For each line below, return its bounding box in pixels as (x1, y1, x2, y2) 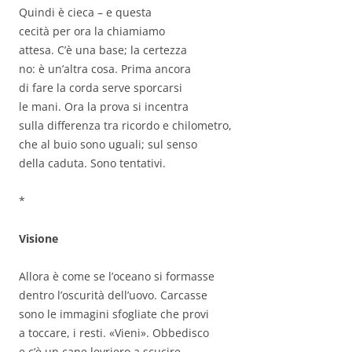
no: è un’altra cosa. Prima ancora (19, 61, 191, 77)
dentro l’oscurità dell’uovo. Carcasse (19, 288, 207, 303)
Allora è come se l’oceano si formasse (19, 269, 214, 284)
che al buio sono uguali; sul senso (19, 137, 197, 152)
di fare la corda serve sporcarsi (19, 80, 182, 96)
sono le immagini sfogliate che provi (19, 306, 209, 322)
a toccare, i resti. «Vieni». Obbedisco (19, 325, 209, 341)
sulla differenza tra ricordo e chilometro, (19, 118, 232, 134)
